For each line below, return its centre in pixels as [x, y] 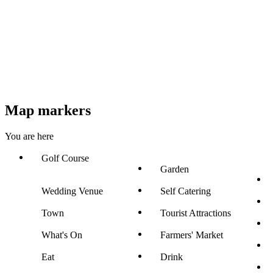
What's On [62, 235]
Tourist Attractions [196, 213]
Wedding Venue [72, 191]
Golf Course [65, 158]
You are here [29, 136]
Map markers [48, 110]
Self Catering [186, 191]
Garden [175, 169]
